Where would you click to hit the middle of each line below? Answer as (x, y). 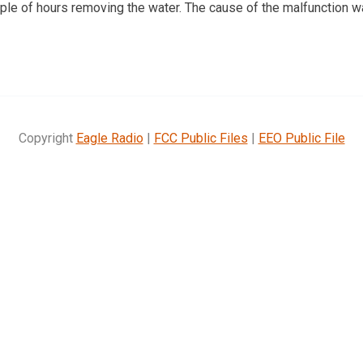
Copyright (47, 138)
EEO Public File (301, 138)
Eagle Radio (109, 138)
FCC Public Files (201, 138)
